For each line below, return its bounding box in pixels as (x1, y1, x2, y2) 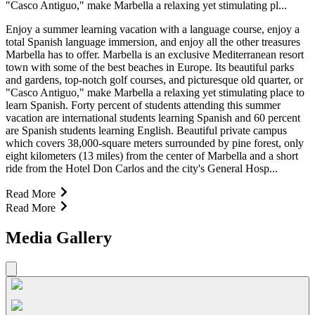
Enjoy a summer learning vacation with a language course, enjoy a (6, 22, 300, 35)
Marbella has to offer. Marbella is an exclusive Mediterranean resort (6, 48, 304, 60)
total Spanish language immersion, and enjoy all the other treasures (6, 35, 300, 48)
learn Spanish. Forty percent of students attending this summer (6, 98, 281, 111)
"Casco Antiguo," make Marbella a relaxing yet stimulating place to (6, 86, 304, 98)
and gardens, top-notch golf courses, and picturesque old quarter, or (6, 73, 303, 86)
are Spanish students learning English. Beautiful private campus (6, 124, 287, 136)
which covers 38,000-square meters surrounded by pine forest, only (6, 136, 304, 149)
